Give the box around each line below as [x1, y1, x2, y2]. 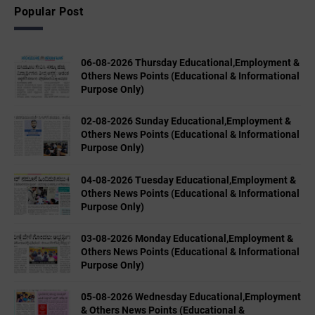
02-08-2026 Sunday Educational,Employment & [81, 115, 291, 127]
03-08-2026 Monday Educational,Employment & [81, 232, 293, 244]
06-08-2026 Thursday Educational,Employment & [81, 56, 300, 68]
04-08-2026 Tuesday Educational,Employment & [81, 174, 296, 186]
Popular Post [14, 4, 83, 18]
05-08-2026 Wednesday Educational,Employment [81, 291, 301, 303]
